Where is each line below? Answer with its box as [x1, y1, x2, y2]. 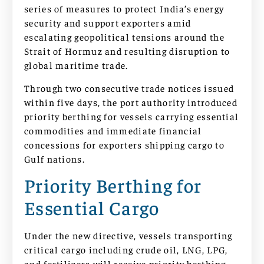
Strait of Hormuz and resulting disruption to [24, 45, 230, 57]
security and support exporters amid [24, 16, 192, 29]
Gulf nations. [24, 152, 85, 164]
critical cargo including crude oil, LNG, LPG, [24, 243, 228, 256]
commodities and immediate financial [24, 124, 202, 136]
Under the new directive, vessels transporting [24, 229, 233, 242]
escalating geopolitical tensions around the [24, 31, 225, 43]
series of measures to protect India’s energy [24, 2, 225, 15]
